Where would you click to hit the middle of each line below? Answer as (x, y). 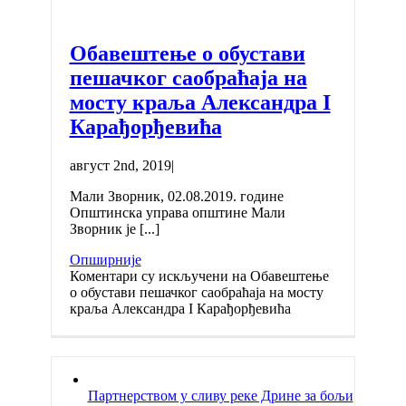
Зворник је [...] (114, 228)
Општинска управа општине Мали (177, 212)
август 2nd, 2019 (120, 165)
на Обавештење (278, 275)
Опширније (105, 259)
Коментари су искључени (149, 275)
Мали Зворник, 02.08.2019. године (178, 196)
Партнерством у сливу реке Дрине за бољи (220, 395)
